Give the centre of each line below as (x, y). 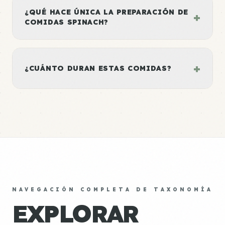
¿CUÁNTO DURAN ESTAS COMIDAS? (98, 68)
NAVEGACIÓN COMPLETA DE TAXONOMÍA (113, 190)
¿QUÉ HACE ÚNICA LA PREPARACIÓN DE (107, 12)
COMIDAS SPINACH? (67, 22)
